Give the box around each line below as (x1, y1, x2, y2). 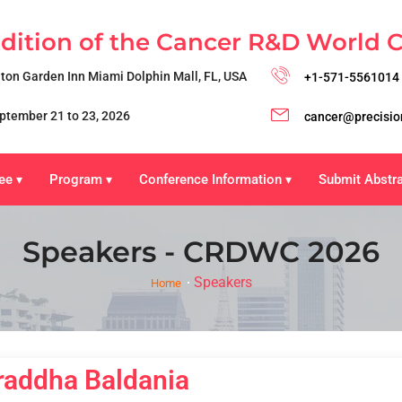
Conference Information (138, 170, 285, 188)
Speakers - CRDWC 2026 (22, 233, 380, 269)
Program (48, 170, 106, 188)
